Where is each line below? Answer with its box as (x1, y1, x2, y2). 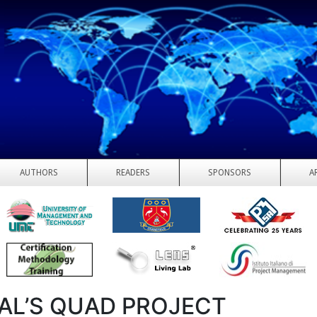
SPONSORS (208, 168, 251, 178)
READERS (116, 168, 150, 178)
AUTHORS (20, 168, 58, 178)
